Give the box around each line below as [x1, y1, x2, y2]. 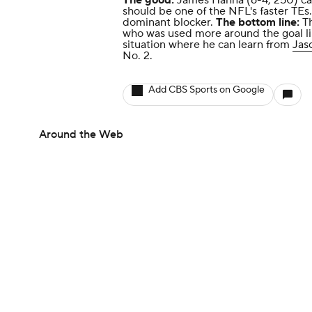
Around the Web [39, 127, 123, 141]
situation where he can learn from [123, 38, 292, 52]
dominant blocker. [123, 15, 216, 29]
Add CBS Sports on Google [148, 84, 265, 96]
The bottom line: [216, 15, 299, 29]
